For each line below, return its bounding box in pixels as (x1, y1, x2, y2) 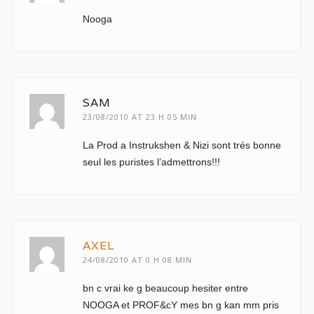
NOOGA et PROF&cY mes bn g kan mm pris (82, 299, 279, 310)
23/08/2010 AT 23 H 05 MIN (82, 111, 197, 122)
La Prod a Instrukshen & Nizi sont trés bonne (82, 139, 281, 151)
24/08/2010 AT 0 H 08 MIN (82, 254, 192, 265)
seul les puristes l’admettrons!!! (82, 156, 220, 168)
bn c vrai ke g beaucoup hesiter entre (82, 282, 248, 294)
